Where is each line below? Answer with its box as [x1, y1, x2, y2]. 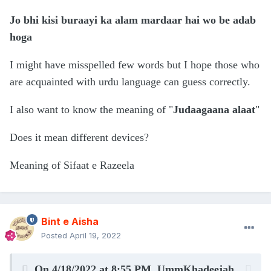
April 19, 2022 [70, 230, 121, 241]
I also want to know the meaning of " [10, 103, 173, 116]
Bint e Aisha [41, 215, 99, 228]
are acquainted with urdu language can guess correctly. [10, 76, 250, 88]
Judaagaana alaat [173, 103, 255, 116]
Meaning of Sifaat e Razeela [10, 159, 134, 172]
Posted [41, 230, 70, 241]
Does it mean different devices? [10, 131, 149, 144]
